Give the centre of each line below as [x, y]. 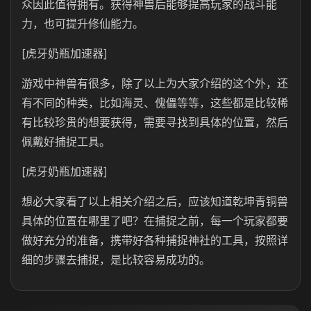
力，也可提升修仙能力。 [83, 24]
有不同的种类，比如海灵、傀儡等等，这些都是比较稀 [155, 103]
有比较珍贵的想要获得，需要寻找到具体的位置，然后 [155, 122]
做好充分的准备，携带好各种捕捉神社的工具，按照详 [155, 240]
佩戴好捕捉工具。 [66, 142]
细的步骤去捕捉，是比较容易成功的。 [116, 260]
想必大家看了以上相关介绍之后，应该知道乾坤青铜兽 [155, 201]
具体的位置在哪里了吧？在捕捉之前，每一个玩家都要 [155, 221]
